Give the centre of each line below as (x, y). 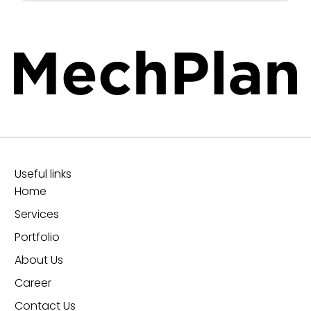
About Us (39, 260)
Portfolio (37, 237)
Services (37, 215)
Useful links (43, 174)
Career (33, 283)
